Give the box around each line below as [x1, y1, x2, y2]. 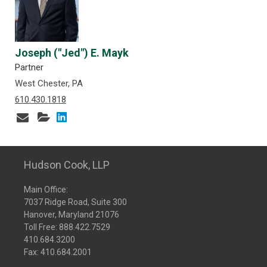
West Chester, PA [15, 78, 83, 89]
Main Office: [24, 185, 68, 194]
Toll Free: [24, 222, 59, 232]
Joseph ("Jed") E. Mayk [15, 46, 129, 59]
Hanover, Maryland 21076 [24, 210, 119, 219]
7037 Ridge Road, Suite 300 [24, 197, 127, 207]
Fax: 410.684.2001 [24, 247, 92, 257]
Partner [15, 62, 44, 73]
